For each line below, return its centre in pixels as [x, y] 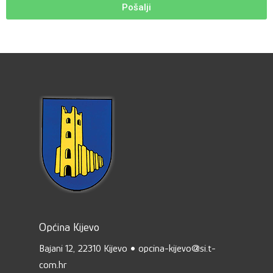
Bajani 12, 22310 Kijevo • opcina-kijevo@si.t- [127, 249]
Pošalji [136, 8]
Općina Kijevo [69, 227]
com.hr [53, 265]
